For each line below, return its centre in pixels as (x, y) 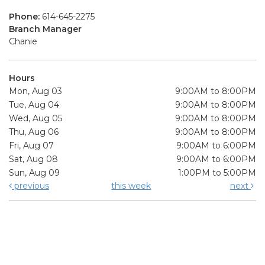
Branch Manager (45, 29)
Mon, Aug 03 (35, 91)
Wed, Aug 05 (35, 118)
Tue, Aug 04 (34, 104)
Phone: (25, 16)
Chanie (23, 41)
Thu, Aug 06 (34, 132)
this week (131, 185)
